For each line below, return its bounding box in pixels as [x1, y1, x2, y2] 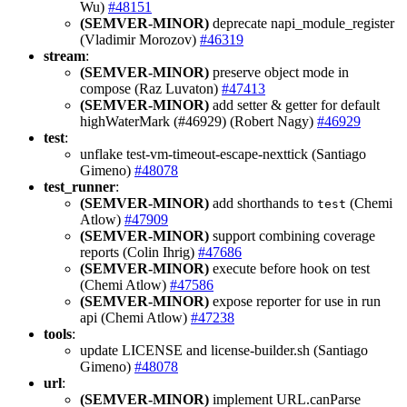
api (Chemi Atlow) [80, 309, 191, 325]
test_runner [44, 178, 115, 194]
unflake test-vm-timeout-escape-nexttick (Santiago [80, 145, 366, 162]
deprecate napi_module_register [209, 15, 394, 31]
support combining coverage [209, 227, 375, 243]
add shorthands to [209, 194, 317, 211]
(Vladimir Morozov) [80, 31, 200, 47]
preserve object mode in [209, 64, 349, 80]
